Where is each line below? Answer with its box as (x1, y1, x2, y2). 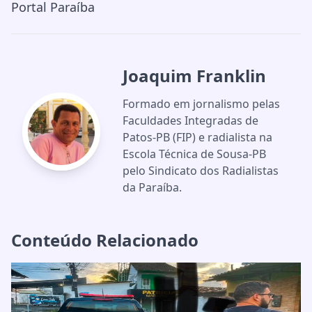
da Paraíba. (123, 180, 182, 195)
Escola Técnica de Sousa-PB (123, 146, 266, 162)
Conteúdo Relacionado (11, 228, 198, 251)
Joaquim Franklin (123, 64, 266, 87)
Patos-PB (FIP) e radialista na (123, 130, 272, 145)
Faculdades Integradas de (123, 113, 258, 128)
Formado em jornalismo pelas (123, 96, 280, 111)
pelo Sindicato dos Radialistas (123, 163, 279, 178)
